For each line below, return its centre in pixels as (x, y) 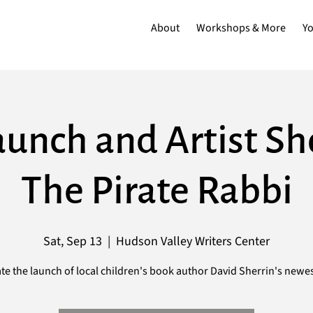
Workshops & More (241, 28)
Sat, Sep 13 (73, 241)
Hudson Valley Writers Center (193, 241)
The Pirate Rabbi (156, 191)
